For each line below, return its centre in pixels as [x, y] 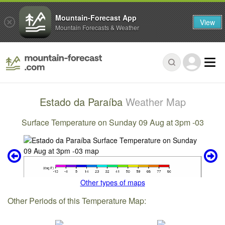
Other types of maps [113, 183]
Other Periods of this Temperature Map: [77, 200]
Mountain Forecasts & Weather [97, 27]
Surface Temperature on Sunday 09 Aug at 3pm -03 [113, 122]
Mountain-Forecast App [96, 17]
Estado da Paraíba [82, 102]
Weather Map [155, 102]
